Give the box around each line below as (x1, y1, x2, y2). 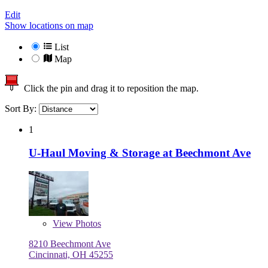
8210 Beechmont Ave (29, 238, 111, 249)
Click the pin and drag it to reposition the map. (19, 83, 199, 94)
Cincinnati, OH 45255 (29, 249, 113, 260)
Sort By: (5, 103, 39, 114)
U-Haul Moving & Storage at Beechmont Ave (29, 146, 251, 159)
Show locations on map (5, 20, 93, 31)
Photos (73, 218, 101, 229)
